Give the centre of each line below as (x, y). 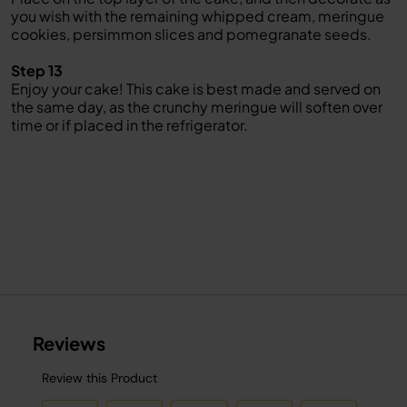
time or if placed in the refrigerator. (129, 125)
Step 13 (37, 70)
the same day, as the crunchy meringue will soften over (197, 107)
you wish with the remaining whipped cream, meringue (198, 16)
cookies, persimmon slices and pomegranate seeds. (191, 34)
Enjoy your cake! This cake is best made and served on (196, 89)
